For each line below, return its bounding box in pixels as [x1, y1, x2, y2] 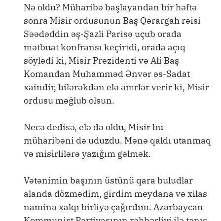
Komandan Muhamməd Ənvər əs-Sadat [24, 68, 190, 79]
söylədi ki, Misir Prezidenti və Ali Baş [24, 55, 179, 66]
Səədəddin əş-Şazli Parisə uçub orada [24, 28, 182, 39]
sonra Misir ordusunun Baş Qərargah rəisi [24, 15, 201, 26]
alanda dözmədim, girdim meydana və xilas [24, 188, 207, 199]
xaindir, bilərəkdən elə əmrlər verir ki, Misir [24, 81, 209, 93]
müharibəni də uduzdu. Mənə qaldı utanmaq [24, 135, 211, 146]
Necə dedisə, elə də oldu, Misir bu [24, 121, 163, 133]
